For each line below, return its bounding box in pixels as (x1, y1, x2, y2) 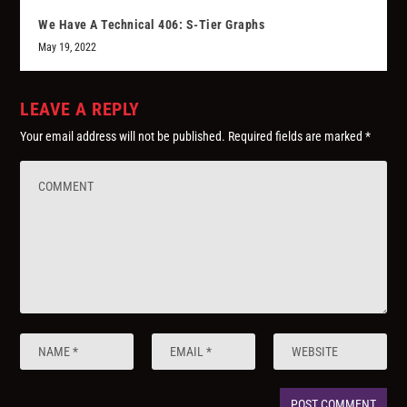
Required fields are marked (228, 128, 366, 144)
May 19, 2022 (38, 40, 97, 54)
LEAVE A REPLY (20, 97, 140, 120)
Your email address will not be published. (20, 128, 226, 144)
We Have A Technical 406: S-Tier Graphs (38, 16, 265, 32)
